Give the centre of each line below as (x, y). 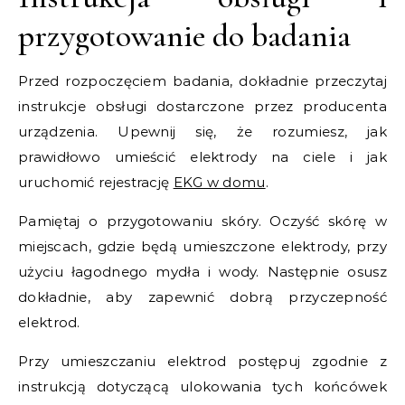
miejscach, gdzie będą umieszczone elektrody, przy (202, 246)
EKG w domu (219, 182)
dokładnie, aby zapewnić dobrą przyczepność (202, 297)
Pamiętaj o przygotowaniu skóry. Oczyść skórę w (202, 221)
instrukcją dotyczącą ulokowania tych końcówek (202, 386)
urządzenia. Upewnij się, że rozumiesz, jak (202, 132)
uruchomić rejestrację (96, 182)
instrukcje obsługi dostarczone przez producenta (202, 106)
